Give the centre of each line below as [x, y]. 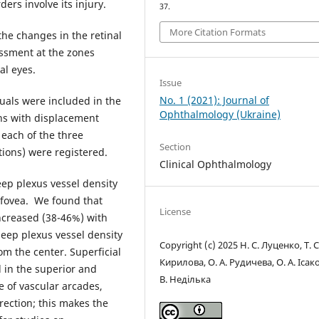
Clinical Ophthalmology [216, 164]
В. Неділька [185, 279]
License [176, 211]
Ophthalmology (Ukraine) [220, 114]
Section [176, 146]
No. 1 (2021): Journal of [215, 100]
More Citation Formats [218, 32]
